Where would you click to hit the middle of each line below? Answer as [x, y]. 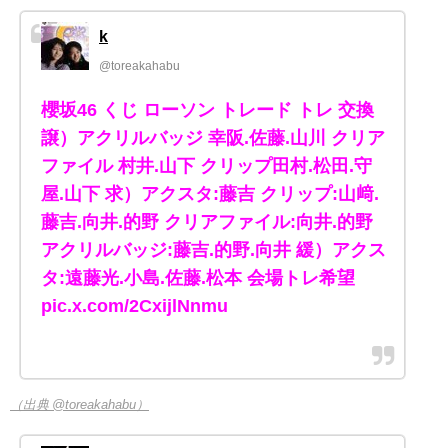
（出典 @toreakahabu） [79, 405]
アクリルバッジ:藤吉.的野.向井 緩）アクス [213, 250]
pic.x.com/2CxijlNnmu [134, 306]
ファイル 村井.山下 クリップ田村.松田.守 [206, 166]
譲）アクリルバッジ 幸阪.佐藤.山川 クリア [213, 138]
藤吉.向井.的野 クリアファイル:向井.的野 [207, 222]
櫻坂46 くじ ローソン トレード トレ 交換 [207, 110]
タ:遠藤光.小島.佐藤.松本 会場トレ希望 [198, 278]
